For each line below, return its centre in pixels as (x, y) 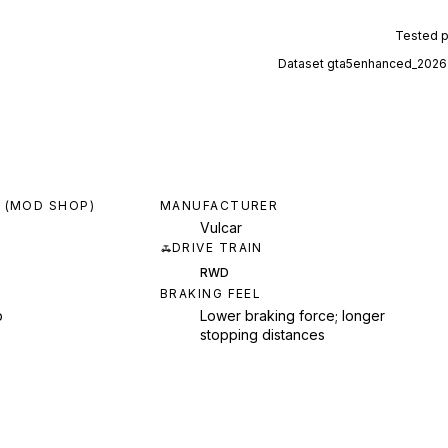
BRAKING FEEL (211, 293)
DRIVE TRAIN (217, 247)
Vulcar (221, 227)
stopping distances (262, 334)
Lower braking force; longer (292, 315)
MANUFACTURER (219, 205)
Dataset (302, 64)
